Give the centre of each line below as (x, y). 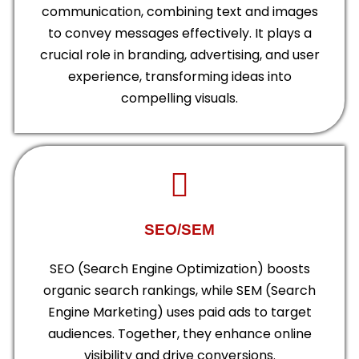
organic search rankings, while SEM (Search (179, 290)
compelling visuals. (179, 99)
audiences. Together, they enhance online (179, 333)
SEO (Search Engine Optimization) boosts (179, 268)
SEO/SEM (179, 230)
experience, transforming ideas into (179, 77)
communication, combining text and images (179, 12)
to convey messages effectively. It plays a (179, 34)
